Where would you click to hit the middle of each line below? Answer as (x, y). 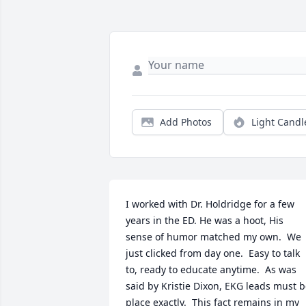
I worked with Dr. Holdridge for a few (210, 204)
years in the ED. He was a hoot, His (205, 221)
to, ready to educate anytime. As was (211, 270)
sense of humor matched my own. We (213, 237)
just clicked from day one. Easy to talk (213, 253)
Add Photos (186, 122)
